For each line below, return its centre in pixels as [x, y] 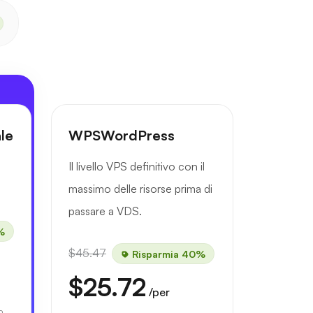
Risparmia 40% [167, 253]
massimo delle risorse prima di [140, 189]
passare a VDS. [105, 211]
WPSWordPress [122, 135]
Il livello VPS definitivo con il [137, 166]
